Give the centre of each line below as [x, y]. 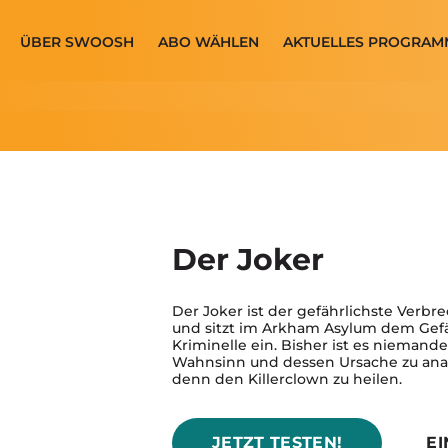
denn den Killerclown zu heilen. [287, 379]
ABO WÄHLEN [209, 41]
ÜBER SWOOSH [77, 41]
